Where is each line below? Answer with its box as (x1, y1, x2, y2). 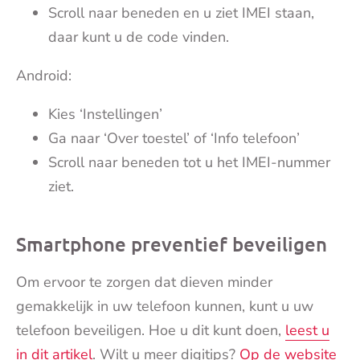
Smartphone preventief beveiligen (16, 231, 327, 256)
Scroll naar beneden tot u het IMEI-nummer (48, 152, 330, 172)
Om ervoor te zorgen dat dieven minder (16, 272, 272, 292)
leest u (285, 320, 329, 340)
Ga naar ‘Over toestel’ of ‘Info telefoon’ (48, 128, 300, 148)
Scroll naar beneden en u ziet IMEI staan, (48, 2, 314, 22)
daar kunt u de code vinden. (48, 27, 229, 47)
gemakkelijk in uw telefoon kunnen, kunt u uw (16, 296, 313, 316)
